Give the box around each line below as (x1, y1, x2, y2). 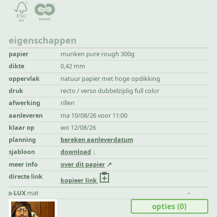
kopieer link (60, 176, 98, 185)
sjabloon (9, 148, 35, 156)
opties (152, 201, 178, 212)
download (60, 148, 91, 156)
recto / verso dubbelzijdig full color (60, 86, 159, 95)
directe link (9, 172, 43, 181)
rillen (60, 99, 75, 108)
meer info (9, 160, 38, 169)
